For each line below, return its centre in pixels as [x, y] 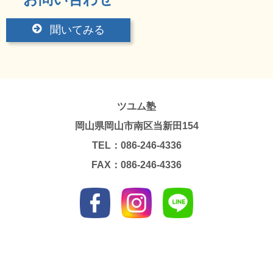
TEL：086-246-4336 [136, 145]
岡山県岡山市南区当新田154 [136, 126]
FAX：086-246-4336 [136, 165]
